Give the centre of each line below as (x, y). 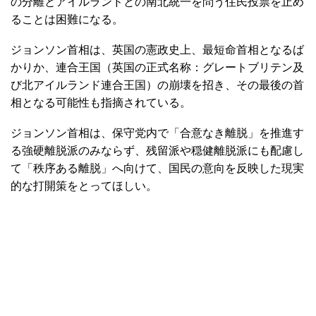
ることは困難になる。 (67, 19)
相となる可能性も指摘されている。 (101, 102)
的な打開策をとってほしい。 (84, 186)
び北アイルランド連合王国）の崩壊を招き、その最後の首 (157, 85)
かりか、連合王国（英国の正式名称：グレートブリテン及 (157, 67)
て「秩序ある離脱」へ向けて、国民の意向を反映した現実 (157, 168)
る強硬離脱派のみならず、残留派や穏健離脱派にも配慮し (157, 150)
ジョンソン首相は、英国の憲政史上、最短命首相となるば (157, 49)
